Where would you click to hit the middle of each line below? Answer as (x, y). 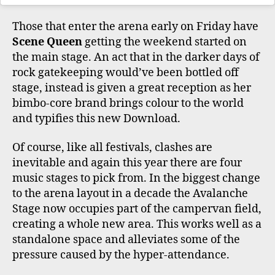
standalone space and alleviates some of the (126, 240)
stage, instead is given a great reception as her (132, 88)
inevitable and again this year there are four (127, 163)
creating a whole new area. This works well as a (137, 225)
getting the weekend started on (165, 42)
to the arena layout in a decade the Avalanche (130, 194)
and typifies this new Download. (96, 118)
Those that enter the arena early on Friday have (135, 26)
